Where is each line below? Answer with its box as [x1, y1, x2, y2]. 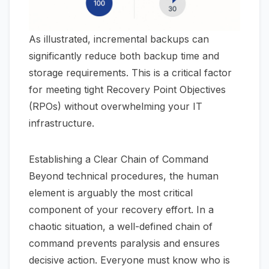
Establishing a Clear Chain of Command [29, 153, 208, 165]
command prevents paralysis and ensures [29, 237, 220, 249]
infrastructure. [29, 116, 94, 129]
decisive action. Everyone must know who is [29, 253, 230, 266]
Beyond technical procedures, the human [29, 169, 219, 182]
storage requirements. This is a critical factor [29, 66, 232, 79]
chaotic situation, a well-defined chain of [29, 220, 213, 232]
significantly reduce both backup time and [29, 49, 219, 62]
